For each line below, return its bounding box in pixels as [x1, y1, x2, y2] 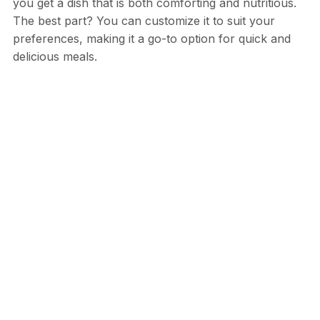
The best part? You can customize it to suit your [12, 14, 275, 29]
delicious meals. [12, 49, 97, 64]
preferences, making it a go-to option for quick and [12, 31, 291, 46]
